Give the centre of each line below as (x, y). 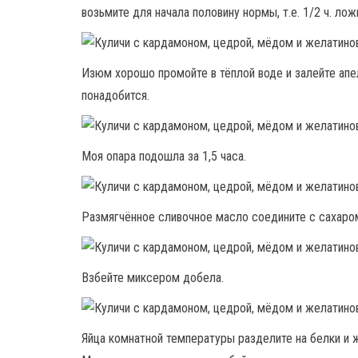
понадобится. (115, 95)
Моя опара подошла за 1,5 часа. (164, 156)
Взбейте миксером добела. (153, 277)
